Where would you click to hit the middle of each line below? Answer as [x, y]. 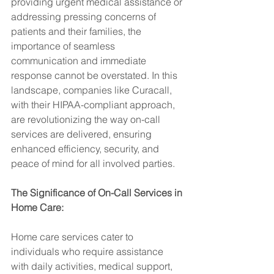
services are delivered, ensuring [83, 134]
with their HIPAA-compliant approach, [94, 105]
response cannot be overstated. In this [95, 75]
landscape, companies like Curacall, [93, 90]
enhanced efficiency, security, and [86, 149]
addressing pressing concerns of [85, 17]
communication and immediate [80, 61]
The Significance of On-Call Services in [98, 193]
